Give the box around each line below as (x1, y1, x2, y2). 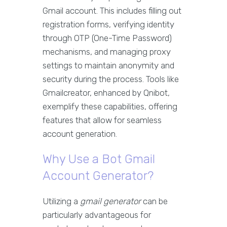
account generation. (43, 129, 117, 139)
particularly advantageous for (43, 210, 151, 220)
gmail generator (80, 196, 141, 207)
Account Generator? (43, 169, 154, 183)
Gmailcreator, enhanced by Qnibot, (43, 88, 170, 98)
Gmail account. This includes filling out (43, 6, 181, 16)
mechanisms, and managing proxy (43, 47, 171, 57)
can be (141, 196, 168, 207)
